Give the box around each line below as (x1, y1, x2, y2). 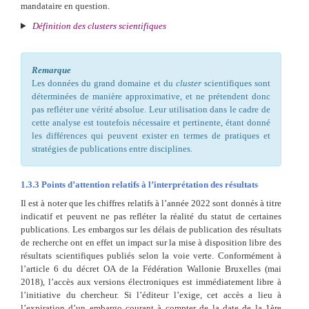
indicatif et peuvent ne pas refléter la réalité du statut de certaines (21, 210, 281, 221)
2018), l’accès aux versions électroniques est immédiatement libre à (21, 276, 281, 287)
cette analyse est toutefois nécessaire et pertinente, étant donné (32, 117, 270, 128)
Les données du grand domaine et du (32, 77, 176, 88)
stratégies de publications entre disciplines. (32, 143, 192, 154)
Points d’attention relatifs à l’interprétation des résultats (39, 179, 258, 190)
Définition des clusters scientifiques (32, 20, 167, 31)
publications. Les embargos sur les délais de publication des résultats (21, 223, 281, 235)
